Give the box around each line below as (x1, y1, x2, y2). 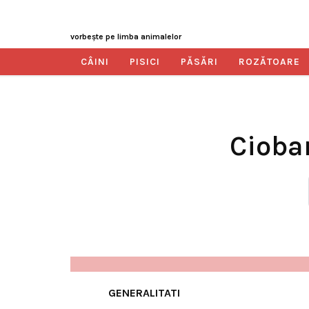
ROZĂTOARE (239, 56, 300, 68)
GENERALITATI (108, 286, 180, 299)
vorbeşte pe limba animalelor (70, 32, 181, 41)
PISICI (130, 56, 160, 68)
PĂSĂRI (181, 56, 218, 68)
